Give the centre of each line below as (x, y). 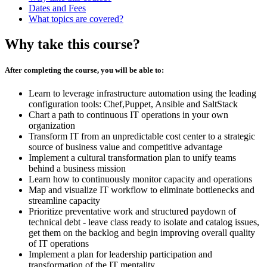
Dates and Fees (57, 8)
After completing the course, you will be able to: (84, 70)
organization (52, 126)
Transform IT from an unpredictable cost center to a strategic (142, 136)
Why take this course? (72, 44)
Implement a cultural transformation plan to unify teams (132, 158)
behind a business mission (77, 169)
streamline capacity (64, 201)
